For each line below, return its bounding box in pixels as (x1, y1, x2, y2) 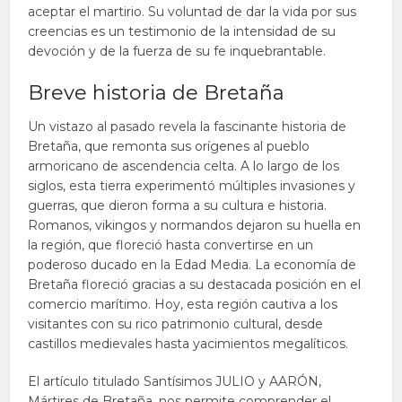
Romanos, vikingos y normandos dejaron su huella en (28, 217, 362, 233)
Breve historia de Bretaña (28, 81, 285, 105)
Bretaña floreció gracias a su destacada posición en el (28, 276, 362, 293)
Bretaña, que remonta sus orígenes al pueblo (28, 138, 310, 154)
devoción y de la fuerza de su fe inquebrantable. (28, 43, 327, 59)
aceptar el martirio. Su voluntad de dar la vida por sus (28, 4, 357, 20)
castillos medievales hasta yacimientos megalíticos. (28, 336, 349, 352)
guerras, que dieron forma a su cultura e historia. (28, 197, 328, 214)
